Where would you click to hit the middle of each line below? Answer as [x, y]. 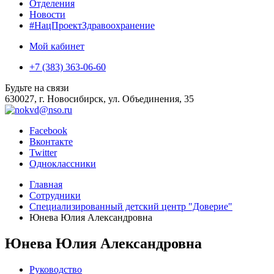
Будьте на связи [37, 88]
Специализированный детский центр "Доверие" [131, 206]
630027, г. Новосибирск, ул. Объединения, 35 [99, 99]
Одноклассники [63, 164]
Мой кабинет [57, 46]
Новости [47, 14]
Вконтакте [51, 142]
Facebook [48, 131]
